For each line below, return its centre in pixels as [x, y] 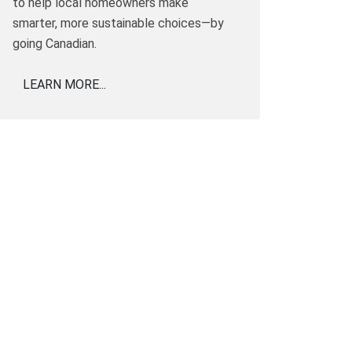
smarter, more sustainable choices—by [118, 23]
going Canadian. [55, 43]
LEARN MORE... [64, 84]
